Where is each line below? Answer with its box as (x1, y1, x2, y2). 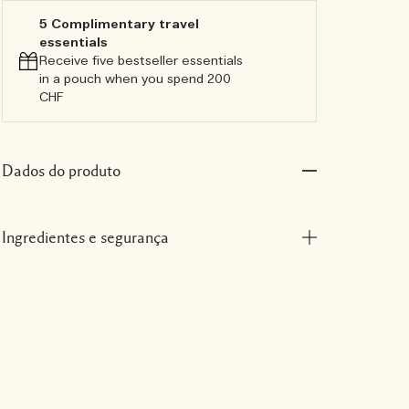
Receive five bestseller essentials (38, 53, 243, 69)
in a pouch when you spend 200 (38, 71, 231, 88)
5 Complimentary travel (38, 16, 199, 33)
